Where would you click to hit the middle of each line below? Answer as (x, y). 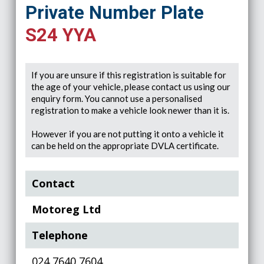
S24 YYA (60, 35)
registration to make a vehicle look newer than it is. (130, 110)
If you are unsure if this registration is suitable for (128, 75)
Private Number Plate (114, 12)
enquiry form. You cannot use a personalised (116, 98)
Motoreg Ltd (67, 209)
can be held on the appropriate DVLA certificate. (125, 145)
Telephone (60, 235)
